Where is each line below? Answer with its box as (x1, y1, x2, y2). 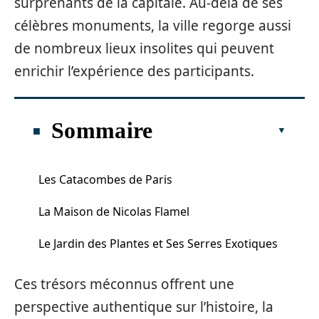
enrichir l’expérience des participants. (14, 62, 254, 80)
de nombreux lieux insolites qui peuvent (14, 39, 274, 58)
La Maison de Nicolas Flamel (38, 204, 189, 219)
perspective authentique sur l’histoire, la (14, 298, 273, 316)
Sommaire (51, 117, 153, 143)
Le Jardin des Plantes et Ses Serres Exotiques (38, 236, 278, 251)
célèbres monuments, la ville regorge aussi (14, 16, 291, 35)
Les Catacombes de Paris (38, 172, 172, 187)
